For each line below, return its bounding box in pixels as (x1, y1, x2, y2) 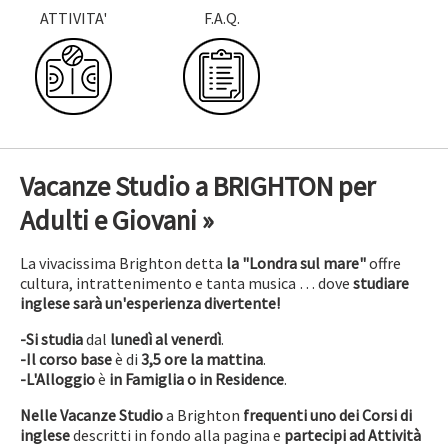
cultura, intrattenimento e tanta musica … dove (20, 273, 353, 293)
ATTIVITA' (40, 8, 108, 28)
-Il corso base (20, 349, 112, 369)
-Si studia (20, 329, 83, 349)
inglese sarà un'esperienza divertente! (20, 293, 280, 313)
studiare (353, 273, 409, 293)
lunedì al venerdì (107, 329, 221, 349)
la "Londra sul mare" (223, 253, 369, 273)
